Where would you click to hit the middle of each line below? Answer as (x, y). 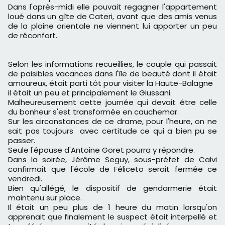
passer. (22, 141)
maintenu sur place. (45, 198)
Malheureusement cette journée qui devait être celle (113, 102)
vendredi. (25, 179)
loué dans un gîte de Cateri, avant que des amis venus (113, 17)
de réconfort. (33, 36)
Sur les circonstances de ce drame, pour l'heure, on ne (113, 122)
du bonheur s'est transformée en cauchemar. (93, 112)
